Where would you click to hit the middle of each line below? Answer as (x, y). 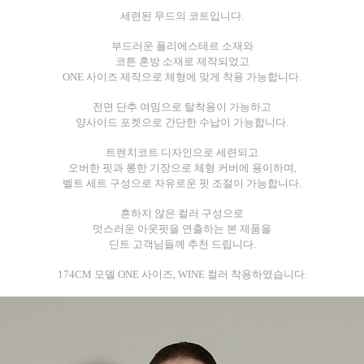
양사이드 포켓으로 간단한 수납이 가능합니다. (182, 123)
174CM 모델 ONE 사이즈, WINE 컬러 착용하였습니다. (182, 275)
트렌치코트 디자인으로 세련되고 (182, 153)
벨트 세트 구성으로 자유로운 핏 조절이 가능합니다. (182, 184)
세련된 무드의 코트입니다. (182, 16)
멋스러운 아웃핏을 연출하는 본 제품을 (182, 229)
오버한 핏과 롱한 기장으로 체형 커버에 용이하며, (182, 168)
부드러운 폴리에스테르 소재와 (182, 46)
